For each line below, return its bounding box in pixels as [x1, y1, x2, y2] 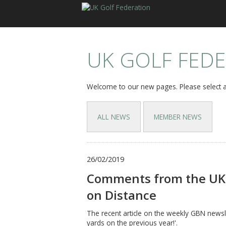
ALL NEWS [97, 112, 130, 122]
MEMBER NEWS [154, 112, 202, 122]
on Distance [87, 187, 156, 203]
